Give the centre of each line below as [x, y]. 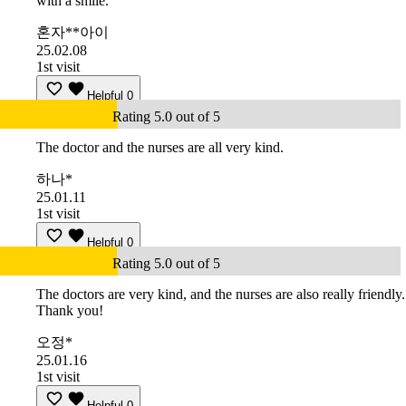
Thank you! [70, 311]
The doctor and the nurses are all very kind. [160, 148]
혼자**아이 [72, 33]
